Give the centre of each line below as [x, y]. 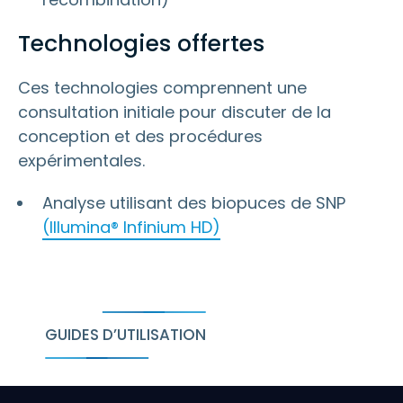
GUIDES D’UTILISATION [125, 335]
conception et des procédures [140, 136]
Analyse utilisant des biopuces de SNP [194, 203]
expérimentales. [81, 161]
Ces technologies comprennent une [162, 88]
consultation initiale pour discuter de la [175, 112]
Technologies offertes [141, 43]
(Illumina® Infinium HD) [131, 227]
